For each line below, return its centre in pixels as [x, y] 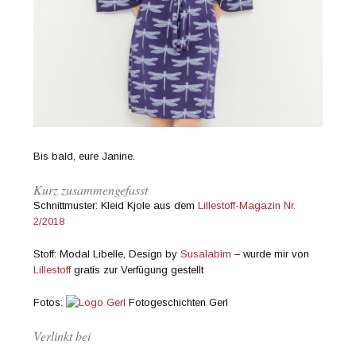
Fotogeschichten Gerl [177, 302]
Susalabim [206, 253]
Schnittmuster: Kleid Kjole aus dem [116, 205]
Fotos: [50, 302]
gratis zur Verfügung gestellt [137, 269]
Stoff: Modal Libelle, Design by [107, 253]
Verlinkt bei [62, 335]
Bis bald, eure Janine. [85, 156]
